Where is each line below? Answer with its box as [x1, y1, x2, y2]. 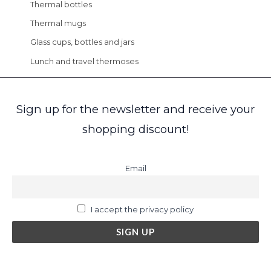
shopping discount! [82, 122, 189, 136]
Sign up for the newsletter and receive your [16, 102, 255, 116]
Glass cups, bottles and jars [30, 37, 134, 47]
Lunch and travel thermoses [30, 56, 139, 66]
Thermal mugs [30, 18, 86, 28]
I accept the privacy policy [91, 204, 194, 215]
